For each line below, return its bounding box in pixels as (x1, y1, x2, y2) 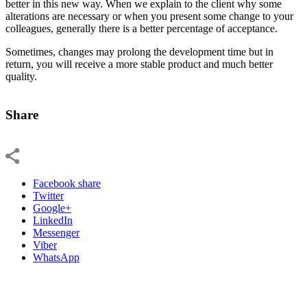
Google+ (33, 201, 71, 214)
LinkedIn (33, 214, 73, 226)
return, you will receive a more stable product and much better (5, 58, 273, 70)
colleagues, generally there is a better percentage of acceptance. (5, 22, 278, 34)
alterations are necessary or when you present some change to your (5, 10, 293, 22)
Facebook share (33, 177, 101, 189)
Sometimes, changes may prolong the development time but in (5, 45, 273, 58)
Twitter (33, 189, 64, 201)
